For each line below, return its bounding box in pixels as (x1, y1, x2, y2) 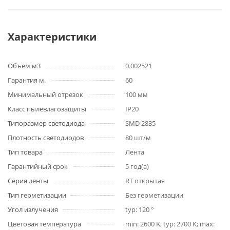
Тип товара (8, 147, 43, 157)
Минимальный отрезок (8, 90, 83, 99)
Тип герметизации (8, 190, 66, 200)
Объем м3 (8, 61, 41, 70)
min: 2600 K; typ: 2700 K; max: (125, 219, 215, 228)
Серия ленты (8, 176, 48, 185)
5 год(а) (125, 162, 149, 171)
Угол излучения (8, 205, 58, 214)
